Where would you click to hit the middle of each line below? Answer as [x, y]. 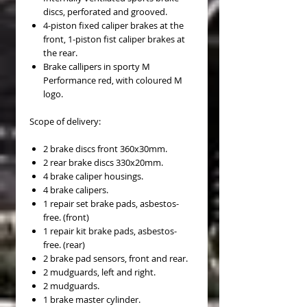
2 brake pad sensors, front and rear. [115, 259]
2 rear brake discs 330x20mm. [103, 163]
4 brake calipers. [76, 190]
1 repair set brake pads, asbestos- [111, 204]
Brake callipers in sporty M [97, 67]
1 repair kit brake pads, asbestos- [110, 231]
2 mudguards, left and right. [99, 272]
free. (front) [66, 218]
